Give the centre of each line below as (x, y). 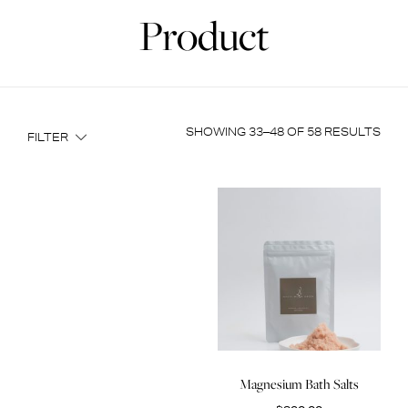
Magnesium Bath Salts (299, 384)
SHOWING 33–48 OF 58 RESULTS (283, 132)
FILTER (48, 138)
